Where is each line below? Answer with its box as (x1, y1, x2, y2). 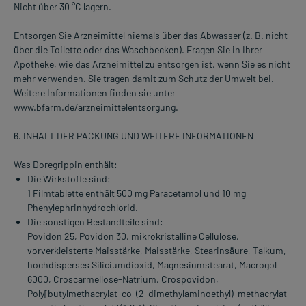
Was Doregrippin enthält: (14, 158, 117, 171)
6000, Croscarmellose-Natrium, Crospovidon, (27, 273, 219, 286)
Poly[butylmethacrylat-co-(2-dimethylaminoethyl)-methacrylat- (27, 288, 291, 300)
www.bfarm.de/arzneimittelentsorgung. (14, 101, 178, 113)
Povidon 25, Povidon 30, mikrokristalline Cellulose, (27, 230, 239, 242)
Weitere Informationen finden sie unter (14, 87, 176, 99)
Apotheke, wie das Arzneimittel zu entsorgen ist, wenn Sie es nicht (14, 58, 290, 70)
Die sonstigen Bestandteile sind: (27, 216, 163, 228)
